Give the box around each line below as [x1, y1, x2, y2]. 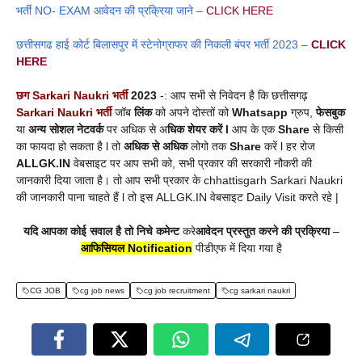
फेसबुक [316, 106, 345, 120]
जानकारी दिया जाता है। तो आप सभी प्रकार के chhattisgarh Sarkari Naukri [16, 174, 343, 187]
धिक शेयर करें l [167, 123, 229, 137]
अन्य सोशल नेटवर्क [28, 123, 103, 137]
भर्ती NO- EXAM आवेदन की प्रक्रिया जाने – [16, 4, 206, 18]
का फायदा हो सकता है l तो [16, 140, 124, 154]
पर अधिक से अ [103, 123, 167, 137]
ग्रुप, [291, 106, 316, 120]
